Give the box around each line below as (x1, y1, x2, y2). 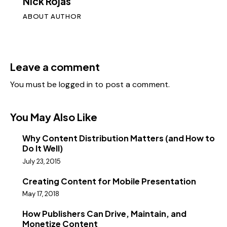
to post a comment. (93, 79, 170, 90)
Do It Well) (22, 143, 63, 154)
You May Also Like (10, 110, 97, 124)
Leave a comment (10, 60, 100, 73)
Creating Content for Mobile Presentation (22, 175, 196, 186)
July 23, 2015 (22, 157, 61, 166)
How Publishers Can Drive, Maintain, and (22, 208, 186, 219)
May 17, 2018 (22, 189, 59, 198)
